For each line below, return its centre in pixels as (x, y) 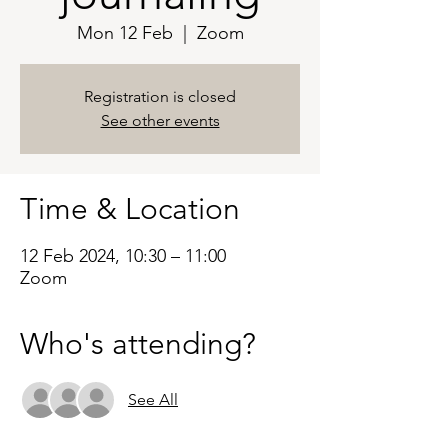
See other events (160, 120)
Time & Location (130, 209)
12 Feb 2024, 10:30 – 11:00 (123, 256)
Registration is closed (160, 96)
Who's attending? (138, 344)
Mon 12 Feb (124, 33)
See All (153, 399)
